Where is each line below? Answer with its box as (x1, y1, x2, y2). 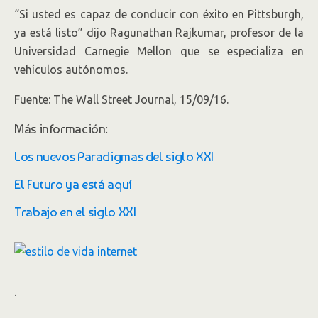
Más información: (14, 121, 109, 136)
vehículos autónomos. (14, 63, 128, 76)
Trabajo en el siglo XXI (14, 204, 136, 219)
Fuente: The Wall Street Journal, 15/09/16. (14, 93, 229, 106)
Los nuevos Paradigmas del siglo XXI (14, 148, 214, 164)
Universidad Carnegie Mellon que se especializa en (14, 45, 304, 57)
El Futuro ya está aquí (14, 176, 132, 192)
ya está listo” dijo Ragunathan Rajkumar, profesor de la (14, 26, 304, 39)
